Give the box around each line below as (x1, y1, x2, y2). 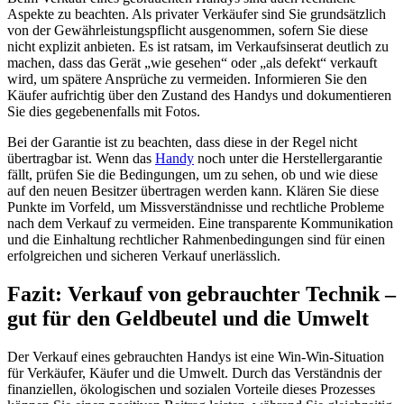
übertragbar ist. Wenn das (7, 151, 155, 167)
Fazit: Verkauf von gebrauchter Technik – (7, 282, 396, 307)
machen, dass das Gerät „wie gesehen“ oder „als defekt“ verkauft (7, 55, 377, 71)
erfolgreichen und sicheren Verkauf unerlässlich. (7, 248, 280, 264)
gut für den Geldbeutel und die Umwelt (7, 307, 369, 331)
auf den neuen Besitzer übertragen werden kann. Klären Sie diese (7, 183, 379, 199)
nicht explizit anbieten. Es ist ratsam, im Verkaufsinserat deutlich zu (7, 39, 389, 55)
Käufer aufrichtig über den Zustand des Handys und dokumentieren (7, 87, 391, 104)
